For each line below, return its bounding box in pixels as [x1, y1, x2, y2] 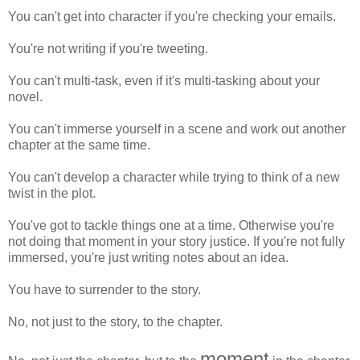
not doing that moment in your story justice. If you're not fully [8, 234, 345, 248]
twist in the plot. [8, 186, 96, 200]
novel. [8, 89, 43, 104]
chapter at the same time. [8, 137, 150, 152]
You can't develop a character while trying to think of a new [8, 170, 340, 184]
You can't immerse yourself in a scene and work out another [8, 121, 346, 136]
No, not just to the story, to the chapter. [8, 314, 223, 329]
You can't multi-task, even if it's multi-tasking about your [8, 73, 320, 88]
